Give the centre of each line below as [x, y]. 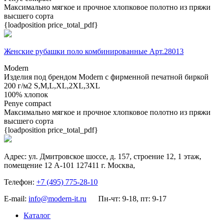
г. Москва [117, 165]
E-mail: [16, 199]
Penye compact [27, 104]
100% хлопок [26, 95]
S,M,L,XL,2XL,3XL [67, 86]
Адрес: [16, 157]
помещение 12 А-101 [39, 165]
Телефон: [20, 182]
